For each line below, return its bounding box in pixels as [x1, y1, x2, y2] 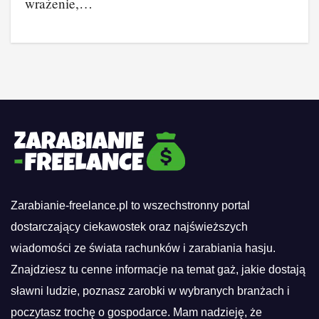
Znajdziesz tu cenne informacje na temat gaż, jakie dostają [11, 263, 305, 276]
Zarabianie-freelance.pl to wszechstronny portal [11, 199, 250, 211]
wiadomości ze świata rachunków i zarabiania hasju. [11, 242, 276, 254]
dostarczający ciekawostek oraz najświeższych [11, 221, 248, 233]
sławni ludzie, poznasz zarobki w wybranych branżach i [11, 285, 290, 297]
